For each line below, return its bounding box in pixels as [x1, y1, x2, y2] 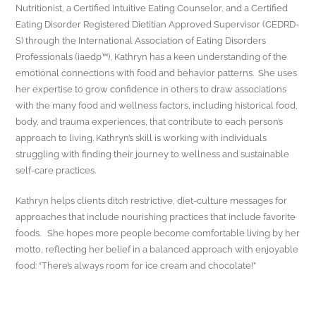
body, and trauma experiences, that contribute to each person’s [16, 116, 284, 127]
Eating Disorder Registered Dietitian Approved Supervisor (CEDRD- [16, 18, 300, 30]
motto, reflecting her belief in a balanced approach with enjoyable [16, 243, 299, 255]
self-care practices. [16, 164, 97, 176]
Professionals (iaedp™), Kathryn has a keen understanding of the [16, 51, 288, 62]
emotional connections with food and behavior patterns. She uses [16, 67, 298, 78]
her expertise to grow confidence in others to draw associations [16, 83, 287, 95]
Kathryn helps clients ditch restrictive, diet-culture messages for [16, 195, 288, 206]
